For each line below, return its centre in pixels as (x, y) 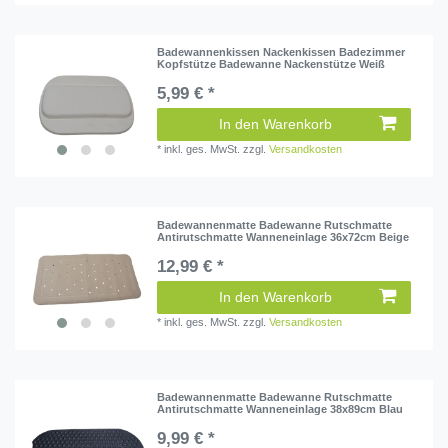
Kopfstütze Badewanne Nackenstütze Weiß (271, 64)
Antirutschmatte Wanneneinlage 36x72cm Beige (283, 236)
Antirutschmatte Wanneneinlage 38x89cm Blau (280, 408)
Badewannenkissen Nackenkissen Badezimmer (281, 52)
